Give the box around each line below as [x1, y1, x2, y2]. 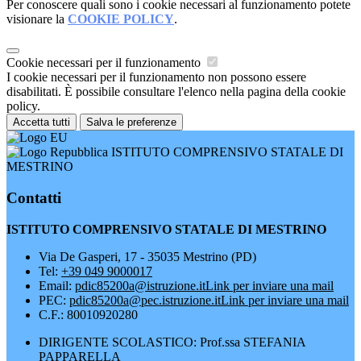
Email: [39, 278, 75, 293]
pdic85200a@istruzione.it [75, 278, 205, 293]
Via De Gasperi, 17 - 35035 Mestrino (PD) [39, 249, 256, 263]
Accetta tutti [13, 116, 70, 129]
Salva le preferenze [86, 116, 176, 129]
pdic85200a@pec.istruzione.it [69, 293, 221, 307]
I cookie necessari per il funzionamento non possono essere [6, 70, 306, 85]
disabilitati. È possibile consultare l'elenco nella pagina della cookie [6, 85, 346, 99]
